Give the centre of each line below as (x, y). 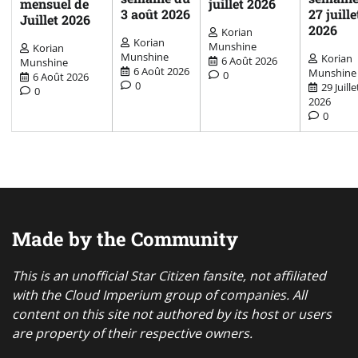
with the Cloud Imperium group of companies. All (159, 295)
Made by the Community (125, 239)
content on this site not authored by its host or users (172, 314)
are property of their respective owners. (132, 334)
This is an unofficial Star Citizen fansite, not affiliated (169, 276)
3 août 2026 (155, 14)
